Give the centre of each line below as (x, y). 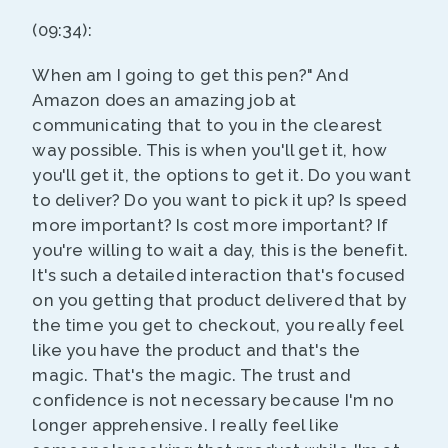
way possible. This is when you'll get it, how (210, 150)
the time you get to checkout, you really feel (218, 325)
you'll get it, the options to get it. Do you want (221, 175)
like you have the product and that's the (196, 350)
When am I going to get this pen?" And (190, 75)
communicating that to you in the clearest (207, 125)
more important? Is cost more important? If (210, 225)
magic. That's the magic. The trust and (191, 375)
